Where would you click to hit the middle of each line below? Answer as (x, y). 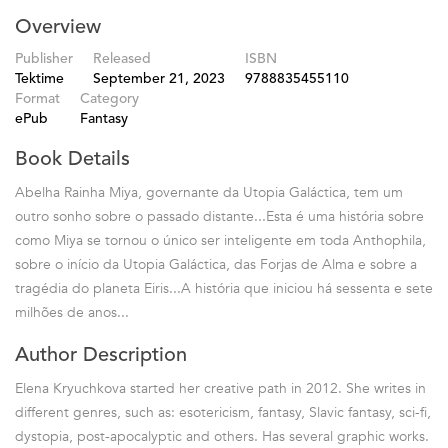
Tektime (39, 79)
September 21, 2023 (159, 79)
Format (37, 99)
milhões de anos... (72, 313)
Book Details (72, 160)
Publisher (44, 59)
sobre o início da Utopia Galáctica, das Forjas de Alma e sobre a (216, 265)
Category (109, 99)
